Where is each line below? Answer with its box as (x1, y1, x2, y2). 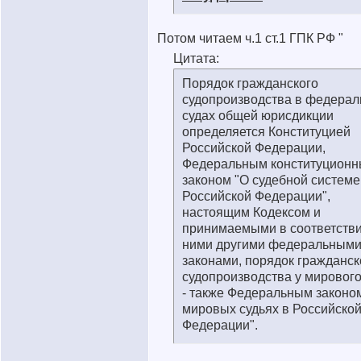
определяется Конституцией (182, 125, 351, 139)
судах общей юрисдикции (182, 109, 334, 122)
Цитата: (173, 52, 219, 65)
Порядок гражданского (182, 77, 318, 90)
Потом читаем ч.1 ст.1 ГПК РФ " (157, 31, 343, 45)
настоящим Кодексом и (182, 205, 321, 219)
